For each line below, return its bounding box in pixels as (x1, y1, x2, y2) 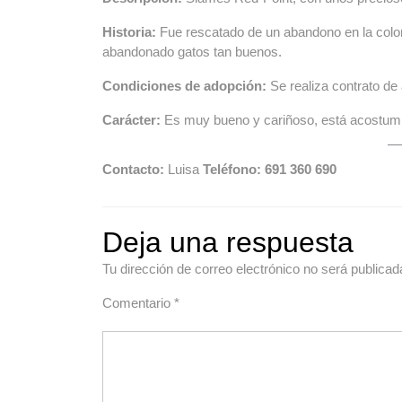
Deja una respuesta (102, 225, 354, 258)
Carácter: (102, 111, 164, 127)
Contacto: (102, 161, 168, 177)
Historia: (102, 23, 160, 39)
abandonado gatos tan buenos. (102, 43, 282, 59)
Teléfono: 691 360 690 (203, 161, 336, 177)
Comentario (102, 294, 174, 310)
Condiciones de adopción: (102, 77, 270, 93)
